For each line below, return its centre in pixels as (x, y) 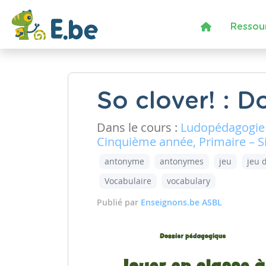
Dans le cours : (139, 127)
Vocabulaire (128, 181)
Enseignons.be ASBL (181, 202)
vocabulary (189, 181)
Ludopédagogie (223, 127)
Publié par (119, 202)
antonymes (182, 161)
